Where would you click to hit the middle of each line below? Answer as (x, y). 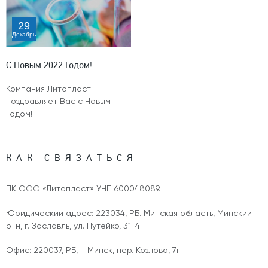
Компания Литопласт (48, 89)
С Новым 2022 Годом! (49, 65)
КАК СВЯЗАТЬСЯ (72, 158)
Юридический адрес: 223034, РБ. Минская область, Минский (129, 214)
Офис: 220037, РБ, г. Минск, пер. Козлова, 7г (93, 251)
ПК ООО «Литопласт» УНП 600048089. (83, 189)
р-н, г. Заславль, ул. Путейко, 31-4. (74, 226)
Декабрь (24, 35)
